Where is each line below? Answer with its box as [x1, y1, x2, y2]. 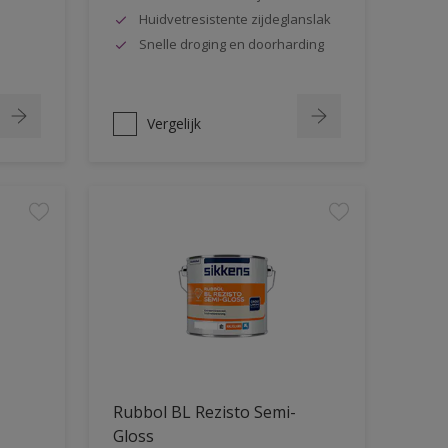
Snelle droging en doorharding [138, 34, 324, 53]
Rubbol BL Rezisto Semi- [112, 400, 296, 423]
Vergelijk [146, 114, 201, 133]
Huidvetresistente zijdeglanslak [138, 9, 331, 28]
